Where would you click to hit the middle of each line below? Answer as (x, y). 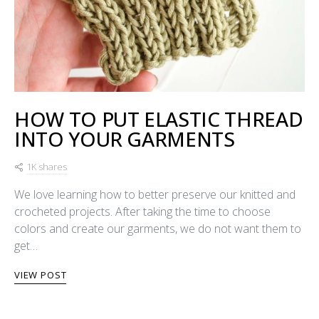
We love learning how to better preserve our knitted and (155, 194)
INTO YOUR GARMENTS (125, 138)
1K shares (47, 166)
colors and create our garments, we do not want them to (158, 228)
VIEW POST (41, 274)
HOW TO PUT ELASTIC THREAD (159, 119)
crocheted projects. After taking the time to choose (142, 211)
